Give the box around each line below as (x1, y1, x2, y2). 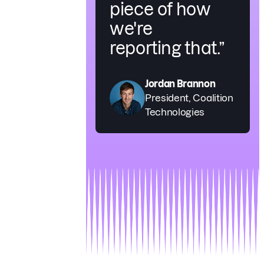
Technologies (145, 106, 205, 117)
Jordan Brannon (145, 78, 216, 89)
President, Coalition (145, 92, 233, 103)
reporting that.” (110, 38, 225, 57)
